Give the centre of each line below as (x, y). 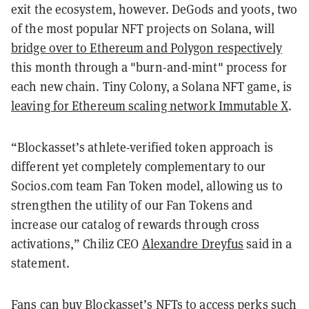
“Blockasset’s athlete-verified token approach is (142, 147)
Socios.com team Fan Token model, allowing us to (147, 186)
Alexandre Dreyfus (193, 243)
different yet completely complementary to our (139, 166)
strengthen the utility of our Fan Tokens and (132, 205)
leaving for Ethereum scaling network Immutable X (150, 106)
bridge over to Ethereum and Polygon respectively (147, 48)
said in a (268, 243)
